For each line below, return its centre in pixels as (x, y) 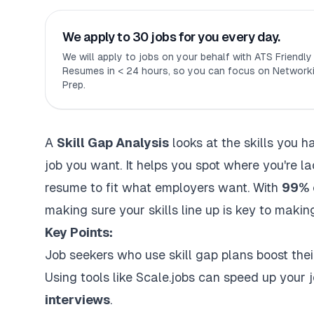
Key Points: (79, 232)
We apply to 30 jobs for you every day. (171, 37)
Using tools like (90, 277)
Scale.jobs (165, 277)
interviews (77, 300)
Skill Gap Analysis (113, 143)
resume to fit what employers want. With (163, 187)
